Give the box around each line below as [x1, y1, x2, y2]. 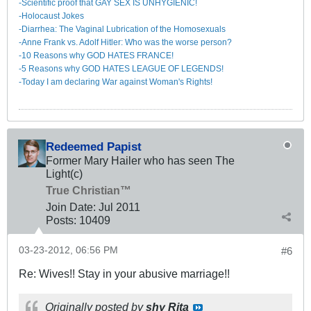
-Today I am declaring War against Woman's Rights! [19, 77, 212, 87]
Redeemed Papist [46, 140, 142, 154]
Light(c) [46, 167, 83, 180]
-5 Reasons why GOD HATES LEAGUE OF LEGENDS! [19, 64, 224, 74]
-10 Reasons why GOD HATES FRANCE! [19, 51, 174, 61]
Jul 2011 [99, 201, 140, 214]
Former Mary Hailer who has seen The [46, 154, 235, 167]
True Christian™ [46, 184, 131, 197]
